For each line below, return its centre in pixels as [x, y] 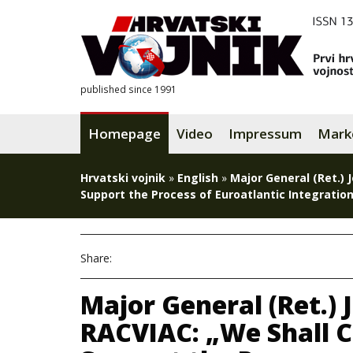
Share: [96, 258]
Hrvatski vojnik [123, 178]
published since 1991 [128, 89]
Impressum [265, 134]
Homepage [124, 134]
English [198, 178]
